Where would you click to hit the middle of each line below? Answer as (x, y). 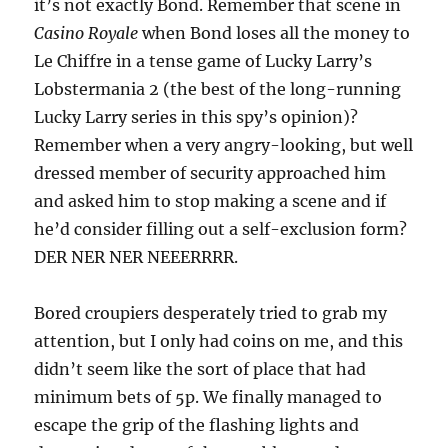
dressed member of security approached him (210, 172)
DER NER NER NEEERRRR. (136, 256)
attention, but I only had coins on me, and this (219, 340)
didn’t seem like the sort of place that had (200, 368)
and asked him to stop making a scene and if (210, 200)
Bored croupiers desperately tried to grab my (211, 312)
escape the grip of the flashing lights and (197, 424)
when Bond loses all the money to (274, 32)
